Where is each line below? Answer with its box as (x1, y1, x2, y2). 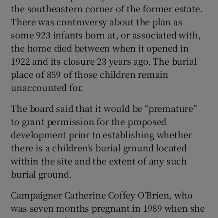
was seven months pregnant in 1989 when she (11, 201, 205, 215)
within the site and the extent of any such (11, 154, 187, 167)
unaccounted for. (11, 81, 84, 94)
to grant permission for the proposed (11, 115, 167, 128)
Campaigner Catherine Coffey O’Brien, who (11, 188, 193, 201)
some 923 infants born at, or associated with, (11, 28, 201, 41)
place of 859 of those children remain (11, 68, 169, 81)
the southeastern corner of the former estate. (11, 2, 203, 15)
